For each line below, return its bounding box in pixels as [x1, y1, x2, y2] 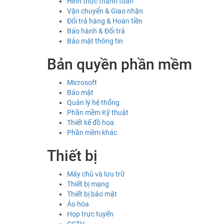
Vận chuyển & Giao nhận [67, 7, 143, 15]
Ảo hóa [67, 200, 89, 208]
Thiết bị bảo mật [67, 190, 117, 198]
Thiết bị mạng [67, 180, 109, 188]
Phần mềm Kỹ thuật [67, 108, 128, 117]
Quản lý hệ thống [67, 98, 119, 107]
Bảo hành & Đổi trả [67, 27, 125, 35]
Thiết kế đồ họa [67, 118, 114, 127]
